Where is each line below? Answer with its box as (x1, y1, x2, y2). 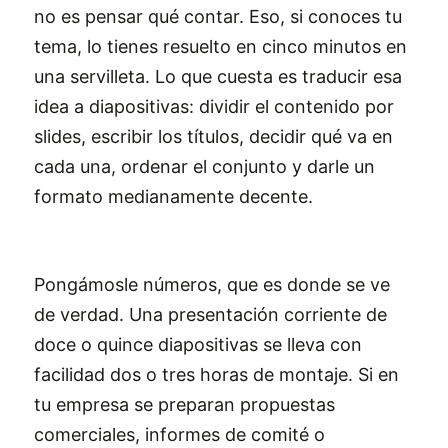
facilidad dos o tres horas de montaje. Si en (34, 364, 399, 385)
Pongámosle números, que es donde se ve (34, 274, 390, 295)
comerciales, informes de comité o (34, 424, 325, 445)
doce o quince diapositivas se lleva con (34, 334, 362, 355)
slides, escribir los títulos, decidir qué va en (34, 126, 393, 147)
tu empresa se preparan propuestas (34, 394, 335, 415)
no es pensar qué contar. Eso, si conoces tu (34, 6, 402, 27)
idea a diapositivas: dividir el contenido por (34, 96, 394, 117)
